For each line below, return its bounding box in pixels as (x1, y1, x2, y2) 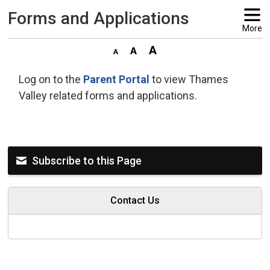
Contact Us (110, 195, 160, 207)
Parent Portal (83, 73, 150, 86)
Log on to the (19, 73, 84, 86)
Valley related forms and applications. (19, 89, 198, 102)
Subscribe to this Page (32, 154, 142, 168)
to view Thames (149, 73, 229, 86)
